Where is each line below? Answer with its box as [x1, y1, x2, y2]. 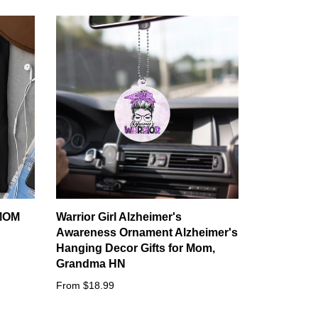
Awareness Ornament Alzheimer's [55, 226, 238, 238]
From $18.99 [55, 279, 114, 291]
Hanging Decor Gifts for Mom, [55, 241, 215, 254]
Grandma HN [55, 257, 126, 270]
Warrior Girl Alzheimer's [55, 210, 182, 223]
